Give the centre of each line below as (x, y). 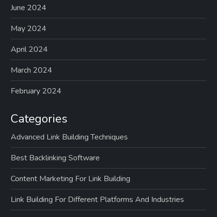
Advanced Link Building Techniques (70, 137)
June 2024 (29, 8)
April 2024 (30, 49)
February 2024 (36, 91)
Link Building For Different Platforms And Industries (98, 199)
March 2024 (32, 70)
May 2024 (29, 28)
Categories (39, 118)
